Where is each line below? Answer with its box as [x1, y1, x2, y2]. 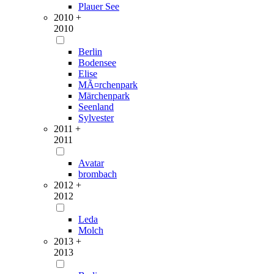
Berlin [78, 46, 102, 57]
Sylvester [78, 113, 114, 123]
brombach [78, 169, 117, 179]
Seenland [78, 102, 114, 112]
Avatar [78, 158, 104, 168]
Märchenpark [78, 91, 130, 101]
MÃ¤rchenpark [78, 80, 138, 90]
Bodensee [78, 57, 116, 68]
